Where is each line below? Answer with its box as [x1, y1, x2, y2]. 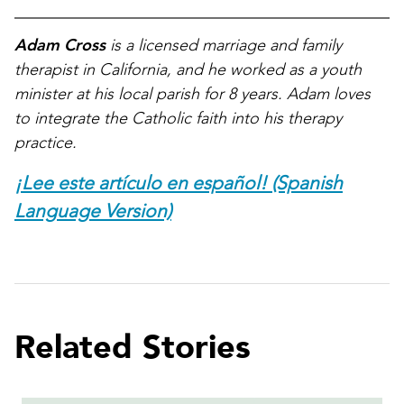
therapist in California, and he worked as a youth [14, 58, 362, 81]
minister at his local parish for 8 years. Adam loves [14, 82, 371, 106]
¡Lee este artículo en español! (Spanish [14, 170, 343, 197]
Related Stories [14, 325, 251, 370]
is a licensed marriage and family [106, 33, 342, 57]
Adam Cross [14, 33, 106, 57]
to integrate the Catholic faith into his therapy [14, 106, 342, 130]
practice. [14, 131, 77, 154]
